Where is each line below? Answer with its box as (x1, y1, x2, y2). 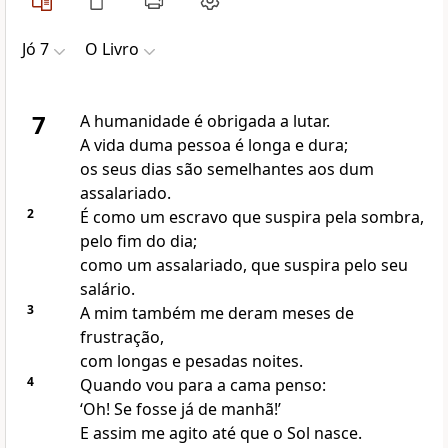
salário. (79, 278, 135, 301)
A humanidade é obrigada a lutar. (79, 110, 330, 133)
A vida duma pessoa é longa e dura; (79, 134, 348, 157)
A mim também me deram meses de (79, 302, 354, 325)
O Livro (85, 38, 139, 61)
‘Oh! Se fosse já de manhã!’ (79, 398, 281, 421)
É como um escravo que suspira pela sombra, (79, 206, 424, 229)
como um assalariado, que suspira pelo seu (79, 254, 408, 277)
